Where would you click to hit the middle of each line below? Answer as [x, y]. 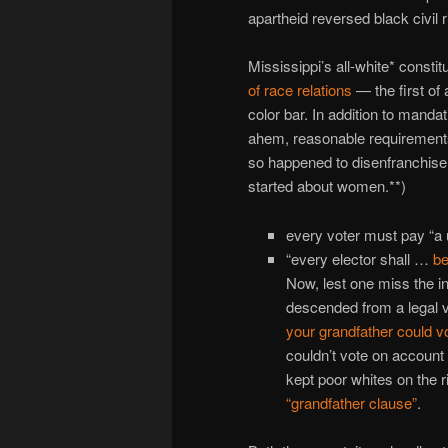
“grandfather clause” [351, 402]
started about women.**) [327, 186]
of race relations [300, 90]
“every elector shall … [359, 258]
